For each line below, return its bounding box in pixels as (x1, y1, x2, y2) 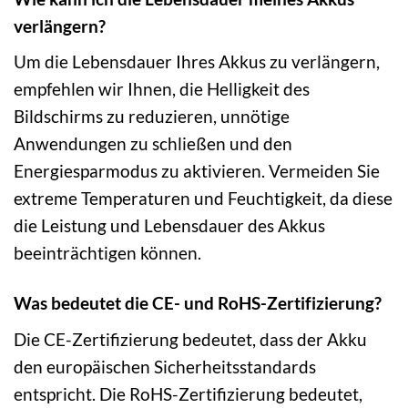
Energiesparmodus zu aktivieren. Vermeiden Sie (14, 160, 380, 182)
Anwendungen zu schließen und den (14, 133, 292, 155)
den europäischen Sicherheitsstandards (14, 355, 316, 377)
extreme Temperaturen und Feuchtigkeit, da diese (14, 188, 393, 209)
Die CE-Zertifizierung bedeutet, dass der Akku (14, 328, 367, 350)
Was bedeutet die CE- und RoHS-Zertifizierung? (14, 292, 382, 314)
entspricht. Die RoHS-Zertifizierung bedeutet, (14, 382, 362, 404)
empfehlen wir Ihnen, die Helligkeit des (14, 78, 310, 100)
